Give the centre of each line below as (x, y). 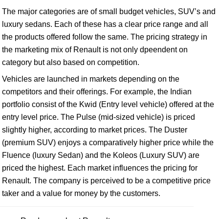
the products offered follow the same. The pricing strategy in (105, 37)
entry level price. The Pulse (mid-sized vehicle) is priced (99, 117)
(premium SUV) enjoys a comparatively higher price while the (108, 142)
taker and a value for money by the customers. (81, 193)
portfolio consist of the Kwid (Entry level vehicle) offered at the (108, 104)
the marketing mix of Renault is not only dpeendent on (95, 50)
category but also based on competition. (71, 62)
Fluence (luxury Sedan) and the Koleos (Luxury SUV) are (101, 155)
